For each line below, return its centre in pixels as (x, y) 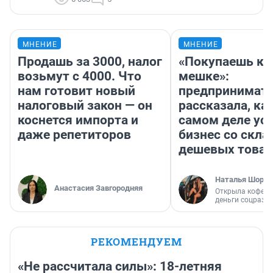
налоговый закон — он (85, 105)
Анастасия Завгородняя (98, 188)
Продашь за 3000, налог (90, 61)
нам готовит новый (76, 90)
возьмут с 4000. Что (80, 76)
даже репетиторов (74, 134)
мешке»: (204, 76)
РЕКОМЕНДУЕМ (136, 241)
